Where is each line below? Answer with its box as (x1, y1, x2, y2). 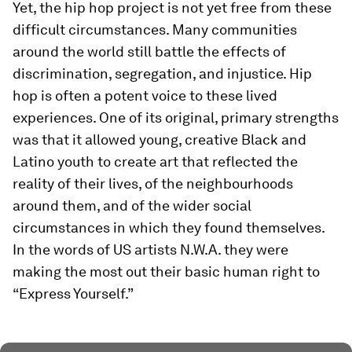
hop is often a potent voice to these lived (13, 87, 277, 104)
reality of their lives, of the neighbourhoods (13, 175, 293, 192)
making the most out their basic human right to (13, 263, 320, 280)
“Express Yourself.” (13, 285, 134, 302)
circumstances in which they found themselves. (13, 219, 324, 236)
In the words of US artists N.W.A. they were (13, 241, 288, 258)
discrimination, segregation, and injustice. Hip (13, 65, 312, 82)
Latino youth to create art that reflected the (13, 153, 298, 170)
